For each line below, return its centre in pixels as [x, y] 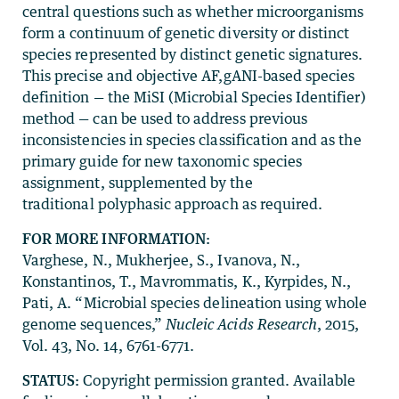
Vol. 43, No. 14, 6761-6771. [109, 346]
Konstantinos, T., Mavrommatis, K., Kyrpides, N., [187, 281]
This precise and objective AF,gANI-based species [189, 76]
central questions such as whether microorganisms [193, 12]
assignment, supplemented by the [138, 183]
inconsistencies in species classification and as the [192, 140]
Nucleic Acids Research [241, 324]
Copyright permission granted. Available [220, 380]
